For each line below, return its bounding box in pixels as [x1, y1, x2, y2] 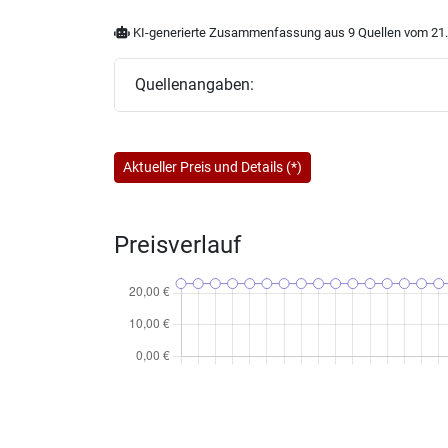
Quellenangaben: [135, 75, 254, 94]
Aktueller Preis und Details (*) [123, 158, 302, 175]
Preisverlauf [114, 230, 241, 259]
